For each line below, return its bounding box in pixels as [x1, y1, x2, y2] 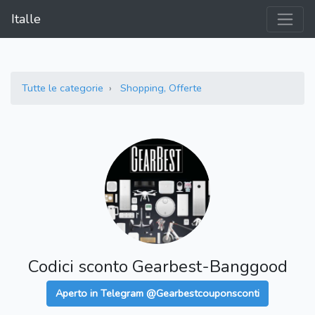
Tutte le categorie [22, 81, 103, 96]
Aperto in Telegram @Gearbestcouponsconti [56, 286, 259, 301]
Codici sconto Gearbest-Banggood [27, 255, 288, 278]
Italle [11, 11, 41, 28]
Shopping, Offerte [120, 81, 202, 96]
